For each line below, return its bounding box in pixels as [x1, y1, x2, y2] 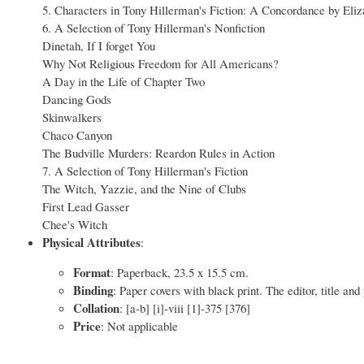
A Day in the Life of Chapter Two [42, 72, 206, 89]
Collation [72, 298, 119, 317]
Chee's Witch [42, 215, 108, 232]
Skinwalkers [42, 108, 102, 125]
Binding [72, 280, 113, 299]
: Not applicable [100, 317, 178, 334]
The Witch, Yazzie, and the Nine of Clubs [42, 180, 247, 197]
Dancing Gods [42, 90, 112, 107]
